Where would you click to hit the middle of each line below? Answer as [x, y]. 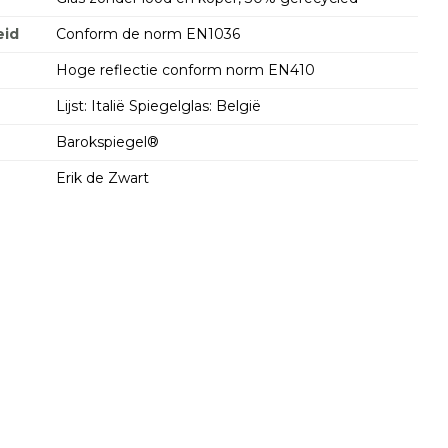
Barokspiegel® [107, 142]
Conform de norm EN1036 [147, 34]
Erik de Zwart [102, 178]
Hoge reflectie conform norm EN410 [185, 70]
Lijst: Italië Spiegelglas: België [158, 106]
